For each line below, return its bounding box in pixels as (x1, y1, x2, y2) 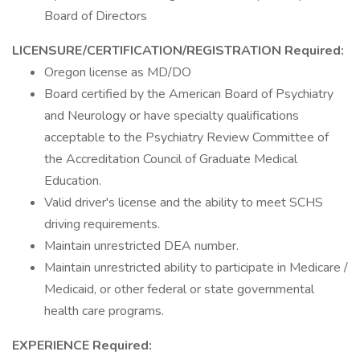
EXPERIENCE (12, 337, 92, 354)
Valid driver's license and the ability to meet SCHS (44, 194, 323, 211)
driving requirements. (44, 215, 160, 233)
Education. (44, 172, 101, 190)
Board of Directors (44, 7, 147, 25)
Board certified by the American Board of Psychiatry (44, 85, 333, 103)
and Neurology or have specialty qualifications (44, 107, 299, 125)
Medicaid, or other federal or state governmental (44, 280, 314, 298)
